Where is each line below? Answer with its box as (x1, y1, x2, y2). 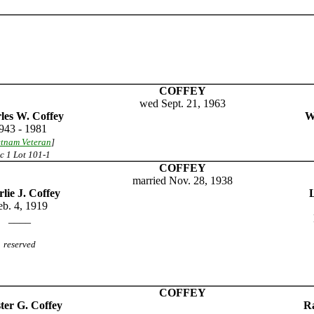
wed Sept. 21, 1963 (139, 97, 226, 109)
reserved (4, 239, 36, 250)
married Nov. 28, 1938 (132, 175, 233, 186)
